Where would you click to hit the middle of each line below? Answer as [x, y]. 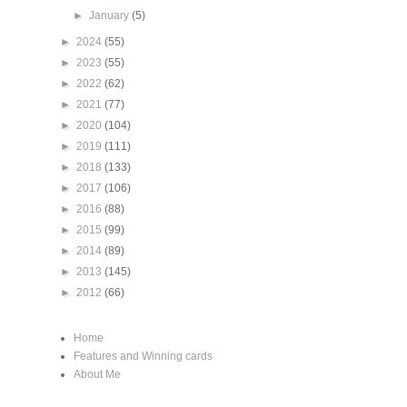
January [111, 16]
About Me [97, 375]
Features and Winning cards [143, 357]
